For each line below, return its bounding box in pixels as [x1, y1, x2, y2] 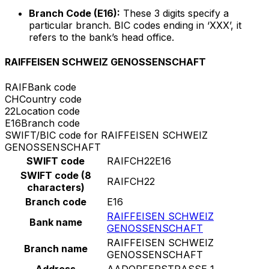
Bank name [29, 216, 82, 228]
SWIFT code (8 [20, 169, 91, 181]
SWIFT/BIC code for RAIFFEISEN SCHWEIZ [5, 128, 208, 141]
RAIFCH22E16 [107, 154, 171, 167]
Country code [19, 92, 82, 105]
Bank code [28, 80, 76, 93]
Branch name [23, 242, 88, 255]
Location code [16, 104, 80, 117]
